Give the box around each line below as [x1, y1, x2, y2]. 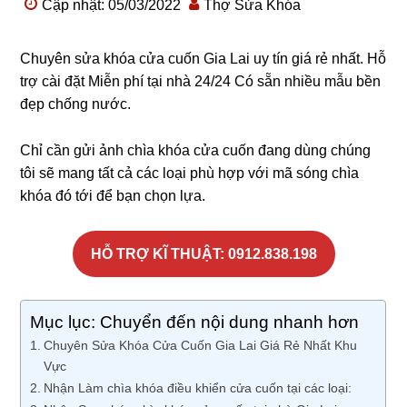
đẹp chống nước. [20, 96, 132, 112]
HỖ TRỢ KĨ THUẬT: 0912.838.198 [90, 246, 317, 262]
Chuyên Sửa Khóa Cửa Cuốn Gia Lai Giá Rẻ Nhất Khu [44, 338, 358, 352]
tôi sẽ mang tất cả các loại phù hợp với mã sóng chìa [20, 165, 360, 181]
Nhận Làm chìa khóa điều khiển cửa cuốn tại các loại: [44, 381, 352, 395]
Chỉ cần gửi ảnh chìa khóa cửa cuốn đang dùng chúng [20, 143, 372, 158]
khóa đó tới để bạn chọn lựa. [20, 188, 206, 203]
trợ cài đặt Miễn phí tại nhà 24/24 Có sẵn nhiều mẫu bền [20, 74, 382, 89]
